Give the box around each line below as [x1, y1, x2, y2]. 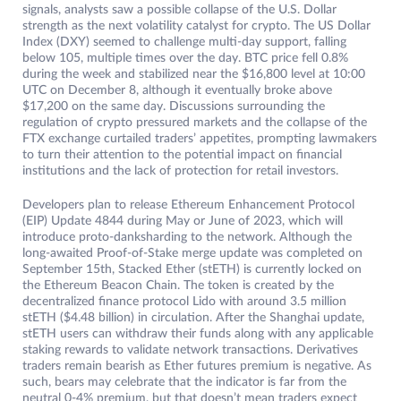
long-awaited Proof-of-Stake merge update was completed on [22, 247, 363, 260]
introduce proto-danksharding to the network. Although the [22, 231, 352, 244]
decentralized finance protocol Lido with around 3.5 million [22, 295, 346, 309]
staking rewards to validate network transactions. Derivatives [22, 344, 358, 357]
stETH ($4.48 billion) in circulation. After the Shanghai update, [22, 311, 364, 325]
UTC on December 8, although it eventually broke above [22, 84, 332, 98]
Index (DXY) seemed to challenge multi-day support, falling [22, 36, 346, 49]
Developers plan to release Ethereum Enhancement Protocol [22, 199, 354, 212]
